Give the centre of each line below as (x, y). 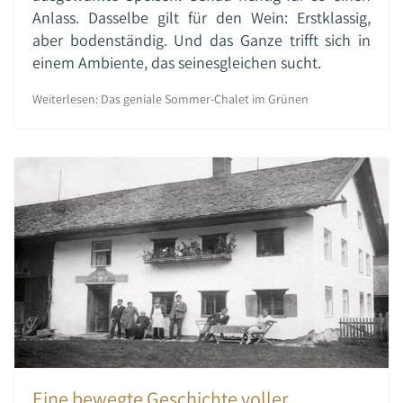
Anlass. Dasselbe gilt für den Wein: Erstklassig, (201, 17)
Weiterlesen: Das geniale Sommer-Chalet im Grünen (170, 99)
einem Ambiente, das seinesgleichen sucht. (177, 62)
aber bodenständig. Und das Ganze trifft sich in (201, 40)
